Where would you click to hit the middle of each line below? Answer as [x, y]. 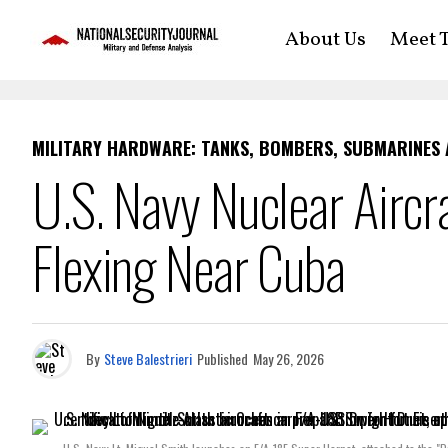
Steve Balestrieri [148, 358]
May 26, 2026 [288, 358]
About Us [325, 40]
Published [222, 358]
